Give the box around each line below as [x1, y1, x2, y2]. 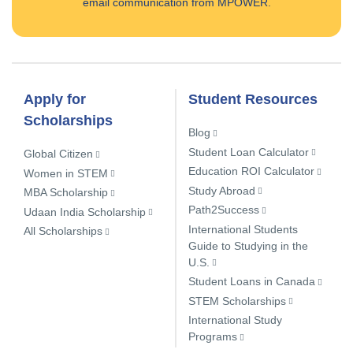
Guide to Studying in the [188, 239, 308, 251]
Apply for [24, 91, 86, 107]
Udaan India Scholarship [24, 205, 146, 217]
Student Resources [188, 91, 318, 107]
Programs [188, 329, 237, 343]
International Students [188, 222, 298, 235]
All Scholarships [24, 224, 102, 237]
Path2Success [188, 203, 259, 216]
